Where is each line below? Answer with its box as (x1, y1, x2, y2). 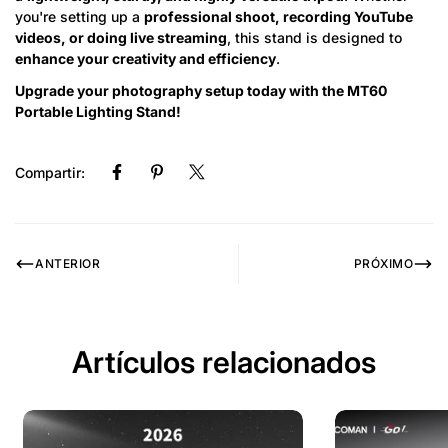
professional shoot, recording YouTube (144, 8, 413, 26)
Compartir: (15, 163, 85, 181)
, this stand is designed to (227, 29, 402, 47)
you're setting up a (15, 8, 144, 26)
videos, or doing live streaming (15, 29, 227, 47)
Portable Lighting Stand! (15, 102, 181, 120)
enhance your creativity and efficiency (15, 50, 276, 68)
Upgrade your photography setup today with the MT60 (15, 81, 387, 99)
